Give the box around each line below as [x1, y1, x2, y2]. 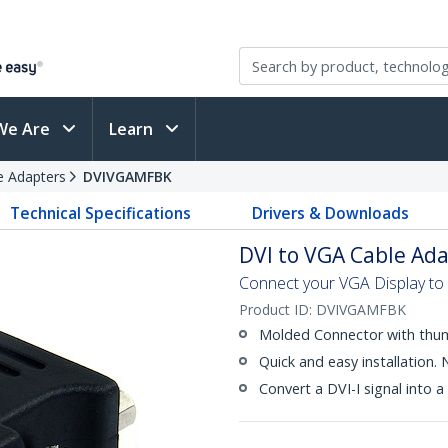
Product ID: [239, 300, 316, 319]
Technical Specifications [10, 202, 192, 224]
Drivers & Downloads [251, 202, 409, 224]
